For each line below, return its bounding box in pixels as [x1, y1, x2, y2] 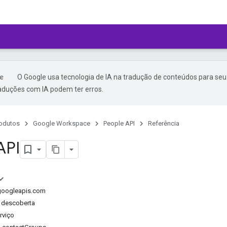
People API [103, 120, 135, 127]
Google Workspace [33, 120, 90, 127]
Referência [148, 120, 179, 127]
